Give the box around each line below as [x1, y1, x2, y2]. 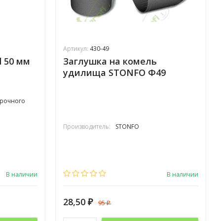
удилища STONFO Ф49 [63, 67, 166, 79]
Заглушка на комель [63, 55, 157, 68]
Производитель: [63, 122, 110, 131]
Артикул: [63, 44, 90, 53]
